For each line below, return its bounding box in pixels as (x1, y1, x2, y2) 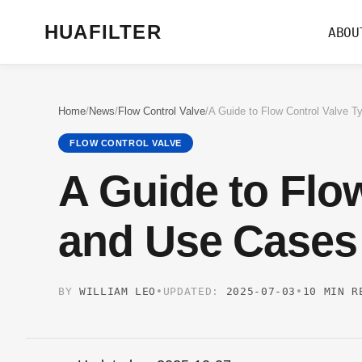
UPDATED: (162, 285, 219, 297)
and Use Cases (58, 217, 357, 265)
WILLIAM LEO (72, 285, 157, 297)
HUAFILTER (44, 21, 162, 43)
